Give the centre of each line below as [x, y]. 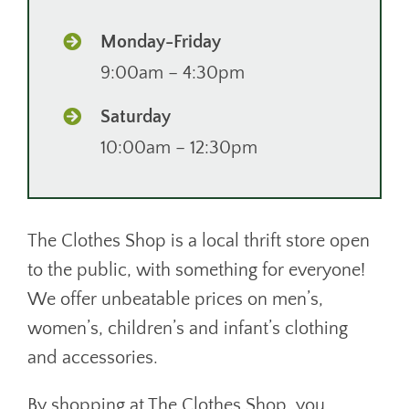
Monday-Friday [160, 42]
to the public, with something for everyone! [196, 270]
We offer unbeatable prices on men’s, [175, 299]
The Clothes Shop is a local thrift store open [198, 241]
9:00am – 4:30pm [172, 73]
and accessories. [92, 357]
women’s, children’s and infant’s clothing [187, 328]
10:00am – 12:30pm [178, 147]
